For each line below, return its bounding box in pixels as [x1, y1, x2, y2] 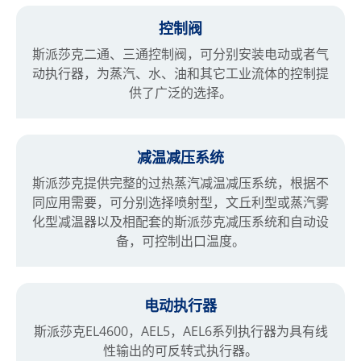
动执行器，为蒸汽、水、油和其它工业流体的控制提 [32, 64, 329, 82]
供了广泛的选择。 [129, 84, 232, 102]
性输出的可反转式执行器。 [103, 342, 258, 359]
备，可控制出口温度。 [116, 232, 245, 250]
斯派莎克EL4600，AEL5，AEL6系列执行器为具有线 [33, 322, 328, 340]
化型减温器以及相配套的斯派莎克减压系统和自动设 [32, 213, 329, 230]
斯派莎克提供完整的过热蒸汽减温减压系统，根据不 [32, 174, 329, 192]
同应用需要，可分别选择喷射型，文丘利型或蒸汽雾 [32, 193, 329, 211]
